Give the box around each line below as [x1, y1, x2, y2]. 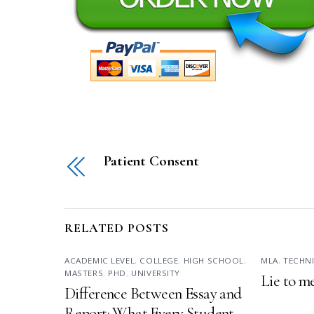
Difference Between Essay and [64, 283, 242, 303]
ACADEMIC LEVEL [64, 254, 135, 266]
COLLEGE [139, 254, 179, 266]
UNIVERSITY [131, 267, 181, 278]
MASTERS [64, 267, 104, 278]
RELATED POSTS [64, 221, 169, 236]
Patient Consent [104, 151, 199, 170]
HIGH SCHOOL [183, 254, 245, 266]
